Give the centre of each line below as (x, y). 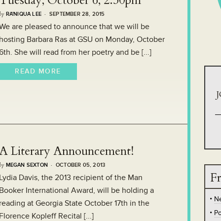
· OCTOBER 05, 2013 (77, 165)
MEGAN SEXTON (27, 165)
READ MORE (38, 71)
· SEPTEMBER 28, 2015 (73, 14)
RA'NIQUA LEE (24, 14)
